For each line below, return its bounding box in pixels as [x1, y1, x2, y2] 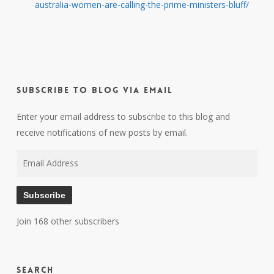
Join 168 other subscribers [16, 215, 119, 227]
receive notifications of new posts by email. [16, 126, 188, 138]
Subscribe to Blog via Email [16, 84, 173, 95]
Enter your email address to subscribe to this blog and [16, 110, 230, 122]
